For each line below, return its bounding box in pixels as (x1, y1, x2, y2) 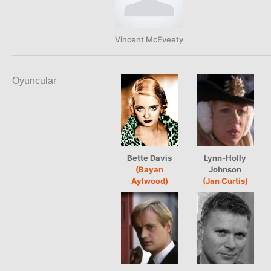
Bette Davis (127, 152, 172, 163)
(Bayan (135, 164, 164, 174)
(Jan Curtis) (203, 175, 248, 186)
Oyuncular (12, 75, 56, 86)
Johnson (209, 164, 242, 174)
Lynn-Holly (204, 152, 247, 163)
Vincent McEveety (115, 34, 183, 44)
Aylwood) (131, 175, 168, 186)
